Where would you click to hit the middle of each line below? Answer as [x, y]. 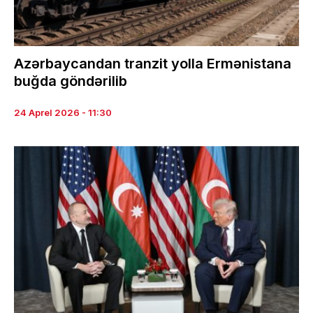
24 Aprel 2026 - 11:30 [63, 113]
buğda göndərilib [71, 81]
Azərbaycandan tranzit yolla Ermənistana [153, 64]
